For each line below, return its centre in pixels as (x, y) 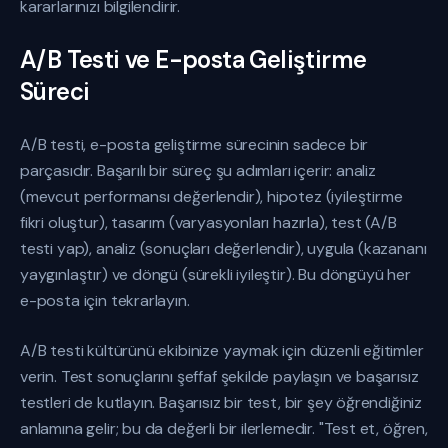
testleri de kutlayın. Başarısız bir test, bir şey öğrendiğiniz (221, 402)
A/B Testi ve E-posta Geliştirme (193, 59)
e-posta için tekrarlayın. (105, 300)
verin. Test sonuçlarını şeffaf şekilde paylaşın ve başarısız (219, 376)
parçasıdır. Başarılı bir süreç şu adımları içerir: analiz (198, 170)
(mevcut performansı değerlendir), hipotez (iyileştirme (211, 196)
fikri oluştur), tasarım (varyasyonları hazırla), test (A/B (208, 222)
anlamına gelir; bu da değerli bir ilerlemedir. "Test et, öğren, (224, 428)
